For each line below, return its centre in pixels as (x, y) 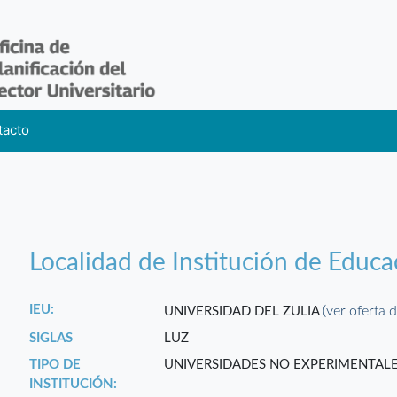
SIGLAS (51, 339)
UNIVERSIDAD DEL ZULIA (244, 312)
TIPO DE (55, 365)
